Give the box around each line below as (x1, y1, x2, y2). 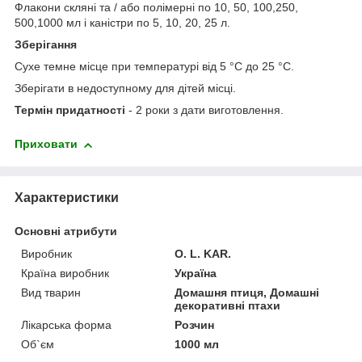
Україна (175, 266, 217, 280)
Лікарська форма (21, 318, 112, 331)
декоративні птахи (175, 298, 281, 312)
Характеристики (15, 190, 119, 204)
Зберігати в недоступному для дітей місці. (15, 82, 236, 95)
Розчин (175, 318, 215, 331)
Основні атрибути (15, 224, 117, 238)
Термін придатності (15, 103, 125, 117)
